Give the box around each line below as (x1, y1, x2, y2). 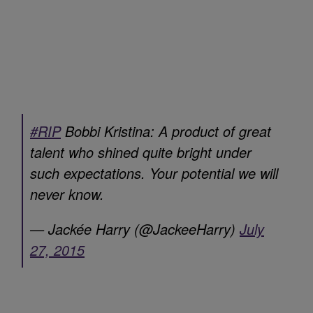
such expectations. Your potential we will (30, 162, 278, 183)
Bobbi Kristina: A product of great (61, 120, 271, 141)
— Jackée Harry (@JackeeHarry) (30, 218, 240, 239)
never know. (30, 183, 104, 204)
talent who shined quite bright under (30, 141, 252, 162)
